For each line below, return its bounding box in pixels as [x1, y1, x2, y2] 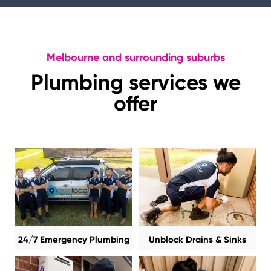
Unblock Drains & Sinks [148, 234, 246, 246]
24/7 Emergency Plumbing [18, 234, 129, 246]
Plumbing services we [30, 70, 241, 96]
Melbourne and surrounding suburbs [46, 51, 225, 65]
